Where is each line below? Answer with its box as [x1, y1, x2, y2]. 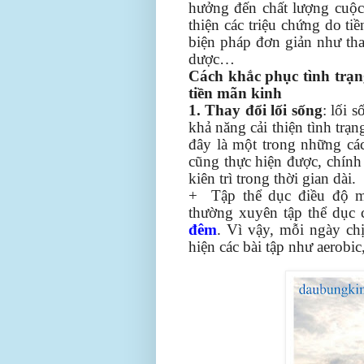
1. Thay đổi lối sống [188, 101, 323, 119]
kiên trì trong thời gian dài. [188, 169, 356, 187]
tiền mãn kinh [188, 84, 282, 102]
